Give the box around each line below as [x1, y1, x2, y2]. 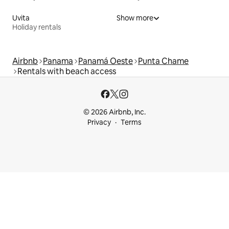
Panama [43, 55, 73, 66]
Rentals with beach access [17, 65, 116, 77]
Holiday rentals [12, 22, 61, 32]
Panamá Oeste [78, 55, 133, 66]
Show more [117, 13, 153, 22]
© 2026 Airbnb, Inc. [83, 107, 146, 117]
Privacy [87, 118, 111, 127]
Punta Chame [138, 55, 189, 66]
